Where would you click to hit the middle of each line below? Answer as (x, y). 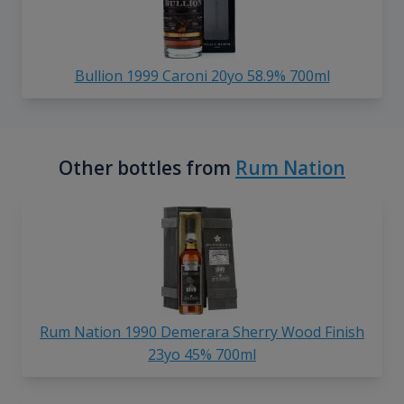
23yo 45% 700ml (202, 355)
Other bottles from (147, 168)
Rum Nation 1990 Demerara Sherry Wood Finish (202, 332)
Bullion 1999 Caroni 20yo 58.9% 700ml (202, 76)
